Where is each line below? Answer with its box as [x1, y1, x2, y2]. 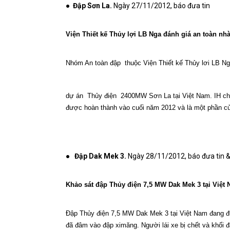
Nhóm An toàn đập [66, 59, 121, 67]
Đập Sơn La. [73, 2, 113, 10]
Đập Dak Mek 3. [74, 152, 126, 160]
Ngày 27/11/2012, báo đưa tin [113, 2, 210, 10]
